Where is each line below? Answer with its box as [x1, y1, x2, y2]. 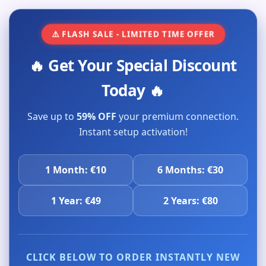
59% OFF [77, 110, 116, 123]
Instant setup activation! [78, 125, 188, 138]
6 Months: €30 [157, 163, 223, 176]
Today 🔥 [102, 80, 164, 101]
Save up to [27, 110, 77, 123]
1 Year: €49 [50, 194, 101, 207]
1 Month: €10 [45, 163, 106, 176]
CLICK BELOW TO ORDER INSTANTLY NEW [26, 251, 240, 264]
